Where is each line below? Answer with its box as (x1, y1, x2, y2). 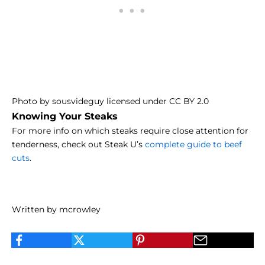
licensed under (104, 96, 169, 107)
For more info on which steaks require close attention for (12, 125, 248, 137)
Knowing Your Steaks (12, 110, 118, 122)
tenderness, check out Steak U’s (12, 139, 145, 150)
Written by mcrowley (12, 204, 101, 215)
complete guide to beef (145, 139, 242, 150)
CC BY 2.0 (169, 96, 209, 107)
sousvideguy (52, 96, 104, 107)
